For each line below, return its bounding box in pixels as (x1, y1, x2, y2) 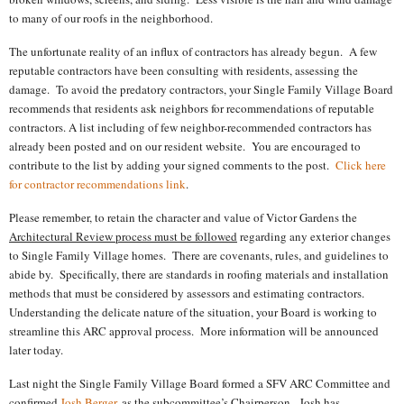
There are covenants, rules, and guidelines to (172, 246, 389, 263)
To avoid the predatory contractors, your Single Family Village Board (56, 81, 393, 98)
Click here (335, 157, 386, 174)
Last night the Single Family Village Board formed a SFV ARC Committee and (9, 374, 390, 391)
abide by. (9, 265, 53, 282)
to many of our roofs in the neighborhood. (9, 10, 213, 27)
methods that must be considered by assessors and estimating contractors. (9, 284, 364, 301)
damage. (9, 81, 50, 98)
